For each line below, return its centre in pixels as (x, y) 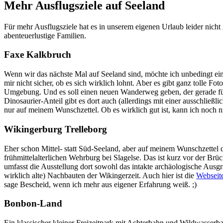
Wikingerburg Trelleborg (56, 129)
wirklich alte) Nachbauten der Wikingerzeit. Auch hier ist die (100, 175)
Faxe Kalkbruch (38, 55)
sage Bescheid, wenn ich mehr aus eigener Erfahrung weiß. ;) (100, 184)
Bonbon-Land (33, 204)
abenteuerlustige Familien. (45, 35)
